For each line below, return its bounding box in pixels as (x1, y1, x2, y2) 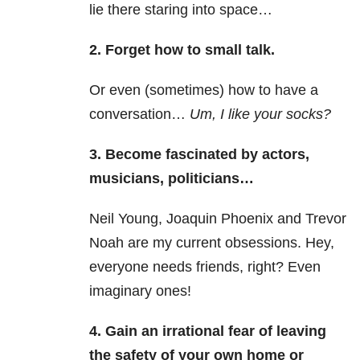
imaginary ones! (89, 283, 191, 300)
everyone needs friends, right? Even (89, 259, 321, 276)
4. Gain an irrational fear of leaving (89, 323, 326, 340)
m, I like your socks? (200, 106, 331, 123)
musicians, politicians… (89, 170, 254, 187)
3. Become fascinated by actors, (89, 146, 309, 163)
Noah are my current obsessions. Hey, (89, 235, 334, 252)
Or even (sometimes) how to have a (89, 82, 318, 99)
